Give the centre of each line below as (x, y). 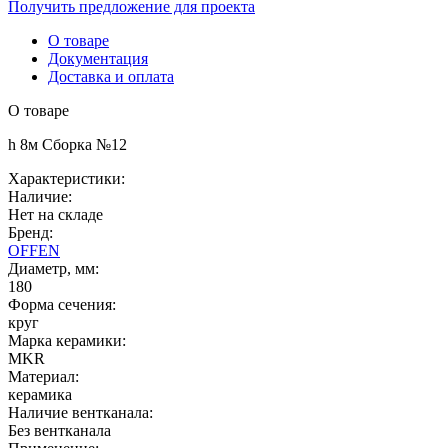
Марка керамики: (67, 340)
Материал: (43, 376)
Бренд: (30, 232)
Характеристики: (66, 178)
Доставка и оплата (111, 76)
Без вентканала (59, 430)
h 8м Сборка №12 (67, 144)
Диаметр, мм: (53, 268)
